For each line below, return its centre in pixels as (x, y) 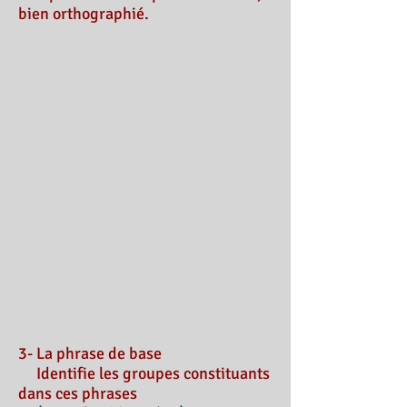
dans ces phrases (78, 393)
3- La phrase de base (90, 353)
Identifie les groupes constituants (144, 373)
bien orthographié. (84, 14)
